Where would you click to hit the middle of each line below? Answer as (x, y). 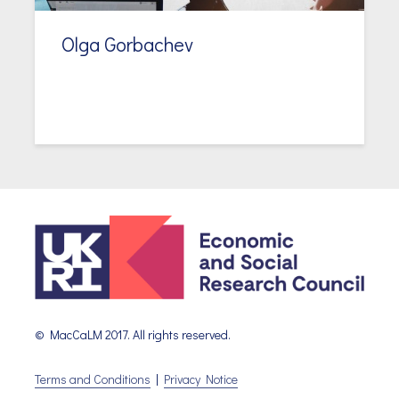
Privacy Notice (201, 379)
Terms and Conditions (93, 379)
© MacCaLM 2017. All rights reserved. (133, 335)
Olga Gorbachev (127, 44)
